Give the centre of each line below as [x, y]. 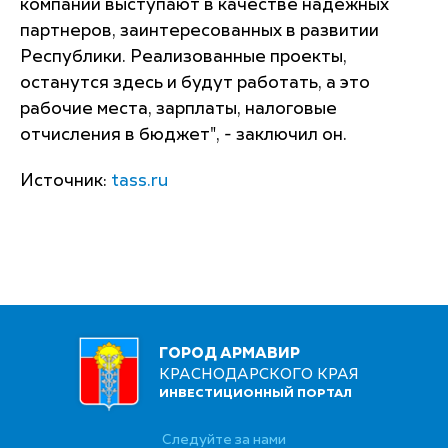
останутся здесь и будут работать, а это [195, 83]
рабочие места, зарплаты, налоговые [178, 109]
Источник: [65, 181]
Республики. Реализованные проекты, [183, 57]
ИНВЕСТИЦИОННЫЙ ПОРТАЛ [255, 394]
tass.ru [139, 181]
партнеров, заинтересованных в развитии [199, 31]
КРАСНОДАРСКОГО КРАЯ [259, 375]
